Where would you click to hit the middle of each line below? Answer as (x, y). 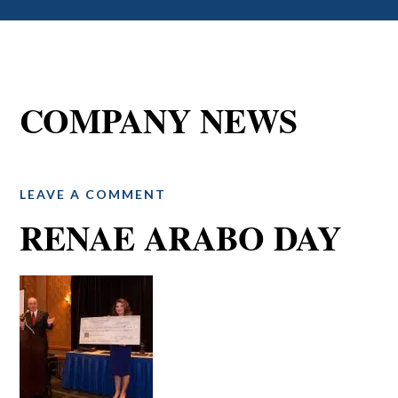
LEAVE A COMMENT (93, 194)
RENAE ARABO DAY (181, 238)
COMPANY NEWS (159, 120)
